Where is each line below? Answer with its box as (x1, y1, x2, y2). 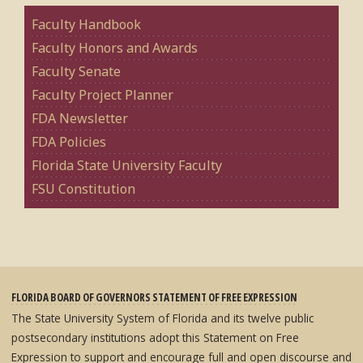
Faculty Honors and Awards (31, 38, 198, 57)
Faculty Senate (31, 62, 121, 80)
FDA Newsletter (31, 109, 128, 127)
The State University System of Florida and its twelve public (11, 310, 314, 326)
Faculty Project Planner (31, 85, 173, 104)
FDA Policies (31, 132, 106, 151)
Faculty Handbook (31, 15, 141, 33)
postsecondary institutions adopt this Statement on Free (11, 329, 299, 345)
